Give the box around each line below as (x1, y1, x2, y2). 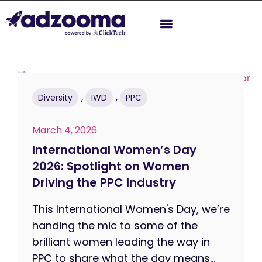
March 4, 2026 (32, 123, 97, 137)
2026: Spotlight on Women (32, 157, 189, 174)
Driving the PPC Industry (32, 174, 176, 191)
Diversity (38, 91, 73, 104)
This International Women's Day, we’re (32, 201, 230, 216)
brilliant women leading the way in (32, 234, 210, 249)
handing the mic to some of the (32, 218, 198, 233)
